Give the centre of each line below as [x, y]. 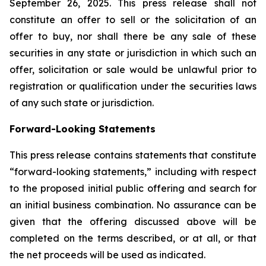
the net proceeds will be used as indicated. [107, 255]
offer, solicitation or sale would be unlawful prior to [133, 69]
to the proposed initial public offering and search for [133, 188]
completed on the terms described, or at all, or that [133, 238]
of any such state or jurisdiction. [82, 103]
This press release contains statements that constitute [133, 155]
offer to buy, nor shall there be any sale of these [133, 36]
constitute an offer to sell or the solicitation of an [133, 20]
